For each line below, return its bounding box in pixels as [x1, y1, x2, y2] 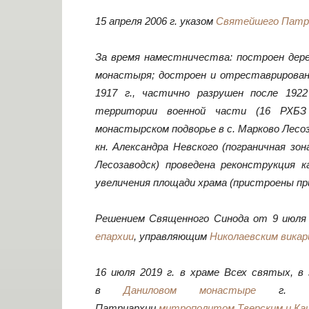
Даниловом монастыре [123, 284, 257, 296]
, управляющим [134, 230, 210, 242]
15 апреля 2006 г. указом [95, 15, 216, 27]
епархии [95, 230, 134, 242]
